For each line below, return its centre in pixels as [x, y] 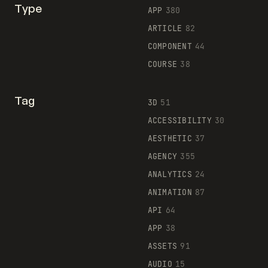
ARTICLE [165, 28]
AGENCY [162, 156]
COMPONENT [170, 46]
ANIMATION [170, 192]
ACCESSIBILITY [179, 120]
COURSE [162, 64]
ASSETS [162, 246]
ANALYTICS [170, 174]
